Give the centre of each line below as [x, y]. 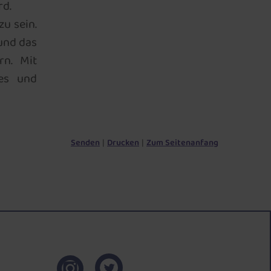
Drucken [123, 143]
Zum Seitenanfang [182, 143]
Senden [85, 143]
